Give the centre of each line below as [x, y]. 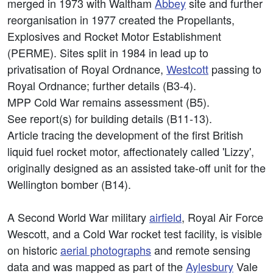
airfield [165, 217]
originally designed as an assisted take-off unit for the [136, 168]
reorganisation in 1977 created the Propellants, [121, 19]
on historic [34, 250]
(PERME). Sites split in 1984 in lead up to [108, 52]
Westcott [187, 69]
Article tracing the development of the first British [125, 135]
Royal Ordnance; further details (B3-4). [102, 85]
